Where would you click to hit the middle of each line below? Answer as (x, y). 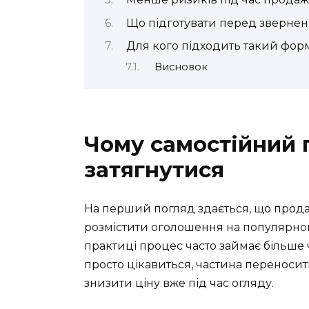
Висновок (181, 67)
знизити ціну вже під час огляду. (179, 283)
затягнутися (154, 169)
